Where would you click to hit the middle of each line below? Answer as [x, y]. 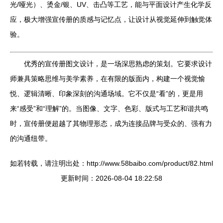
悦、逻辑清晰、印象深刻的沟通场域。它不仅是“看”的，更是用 [107, 94]
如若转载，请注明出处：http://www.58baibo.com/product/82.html [111, 163]
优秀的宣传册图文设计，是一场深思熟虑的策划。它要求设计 [118, 64]
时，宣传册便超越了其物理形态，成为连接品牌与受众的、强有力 [111, 123]
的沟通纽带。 [31, 138]
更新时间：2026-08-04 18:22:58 [111, 178]
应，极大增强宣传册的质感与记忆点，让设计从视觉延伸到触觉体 [111, 19]
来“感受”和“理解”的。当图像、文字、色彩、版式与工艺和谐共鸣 [109, 109]
